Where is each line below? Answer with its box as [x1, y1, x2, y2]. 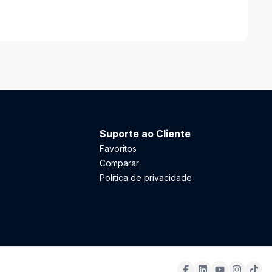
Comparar [100, 158, 139, 168]
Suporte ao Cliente [100, 127, 191, 140]
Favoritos [100, 143, 137, 154]
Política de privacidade [100, 172, 192, 183]
